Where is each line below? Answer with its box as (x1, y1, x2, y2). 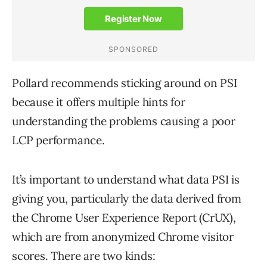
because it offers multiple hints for (12, 95, 185, 110)
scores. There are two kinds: (12, 249, 156, 263)
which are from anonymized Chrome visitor (12, 229, 234, 244)
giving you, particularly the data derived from (12, 191, 241, 206)
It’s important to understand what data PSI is (12, 172, 240, 187)
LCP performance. (12, 133, 105, 148)
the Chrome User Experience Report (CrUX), (12, 210, 236, 225)
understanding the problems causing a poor (12, 114, 235, 129)
